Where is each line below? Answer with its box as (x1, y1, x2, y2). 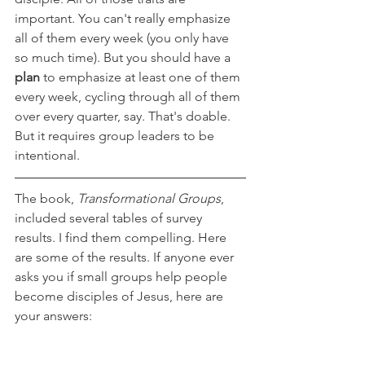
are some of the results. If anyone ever (15, 249, 237, 265)
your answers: (15, 308, 92, 323)
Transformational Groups (77, 191, 221, 206)
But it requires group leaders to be (15, 128, 218, 143)
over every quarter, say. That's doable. (15, 108, 234, 124)
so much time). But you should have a (15, 50, 234, 65)
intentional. (15, 147, 80, 163)
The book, (15, 191, 77, 206)
